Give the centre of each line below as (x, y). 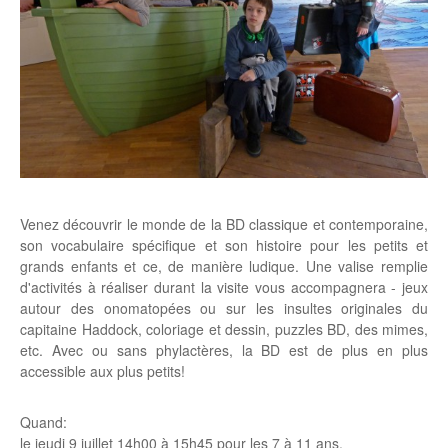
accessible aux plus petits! (102, 371)
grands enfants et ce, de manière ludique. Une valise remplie (224, 266)
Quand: (45, 422)
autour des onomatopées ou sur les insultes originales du (224, 308)
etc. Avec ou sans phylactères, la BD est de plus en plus (224, 350)
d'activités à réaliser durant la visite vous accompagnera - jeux (224, 287)
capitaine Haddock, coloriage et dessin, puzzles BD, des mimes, (224, 329)
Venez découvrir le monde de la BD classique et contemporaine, (224, 224)
